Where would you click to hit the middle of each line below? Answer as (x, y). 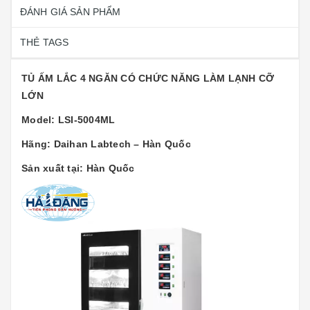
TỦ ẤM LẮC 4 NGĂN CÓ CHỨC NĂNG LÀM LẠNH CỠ (148, 78)
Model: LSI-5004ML (69, 119)
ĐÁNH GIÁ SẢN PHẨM (71, 11)
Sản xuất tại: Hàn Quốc (78, 168)
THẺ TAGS (45, 42)
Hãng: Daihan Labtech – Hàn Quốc (106, 144)
